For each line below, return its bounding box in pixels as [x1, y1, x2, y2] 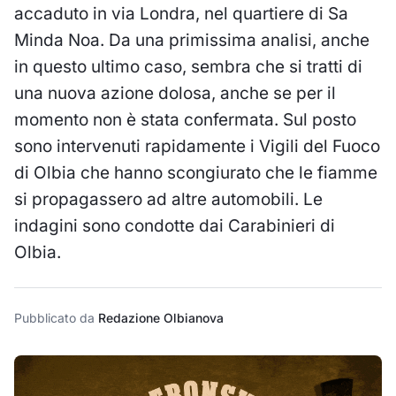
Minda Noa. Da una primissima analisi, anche [14, 30, 369, 51]
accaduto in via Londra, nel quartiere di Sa [14, 4, 348, 25]
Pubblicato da [14, 310, 98, 326]
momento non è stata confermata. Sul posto [14, 110, 356, 131]
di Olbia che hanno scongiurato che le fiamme [14, 163, 377, 184]
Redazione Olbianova [98, 310, 224, 326]
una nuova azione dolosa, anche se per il [14, 83, 336, 104]
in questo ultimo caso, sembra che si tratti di [14, 57, 362, 78]
